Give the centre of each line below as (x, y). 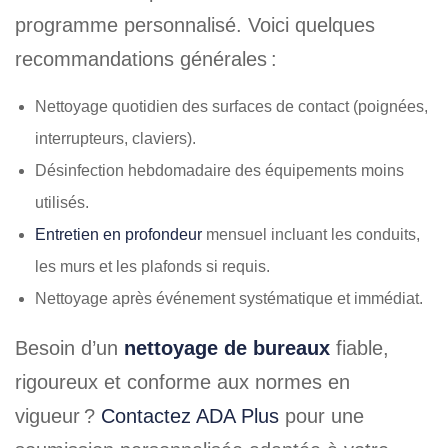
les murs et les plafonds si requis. (152, 266)
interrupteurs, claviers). (115, 138)
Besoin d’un (69, 348)
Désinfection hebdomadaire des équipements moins (219, 170)
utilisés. (62, 202)
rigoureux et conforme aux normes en (182, 382)
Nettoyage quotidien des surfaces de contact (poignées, (231, 106)
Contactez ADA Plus (190, 416)
